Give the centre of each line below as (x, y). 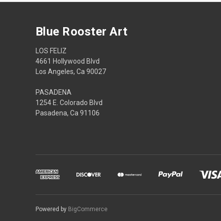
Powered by (52, 209)
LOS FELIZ (51, 51)
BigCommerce (88, 209)
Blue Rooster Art (81, 32)
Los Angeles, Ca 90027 (71, 71)
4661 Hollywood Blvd (68, 61)
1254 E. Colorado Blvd (69, 102)
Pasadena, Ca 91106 (68, 113)
